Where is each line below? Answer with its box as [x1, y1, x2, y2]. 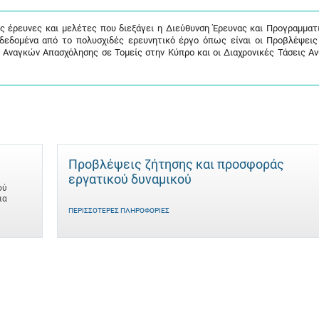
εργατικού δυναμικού [68, 172, 192, 187]
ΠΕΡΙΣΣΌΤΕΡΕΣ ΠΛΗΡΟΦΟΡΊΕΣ [68, 206, 169, 214]
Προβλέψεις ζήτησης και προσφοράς [68, 157, 284, 172]
